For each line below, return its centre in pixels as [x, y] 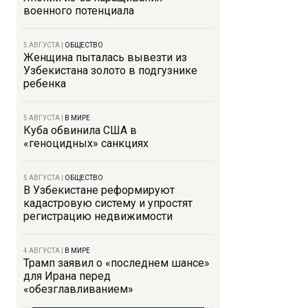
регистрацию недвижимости [98, 216]
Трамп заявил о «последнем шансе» [117, 263]
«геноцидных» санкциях [86, 143]
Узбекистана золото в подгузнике [110, 70]
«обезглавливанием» [78, 289]
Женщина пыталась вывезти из [105, 57]
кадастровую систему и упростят [108, 203]
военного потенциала [79, 11]
